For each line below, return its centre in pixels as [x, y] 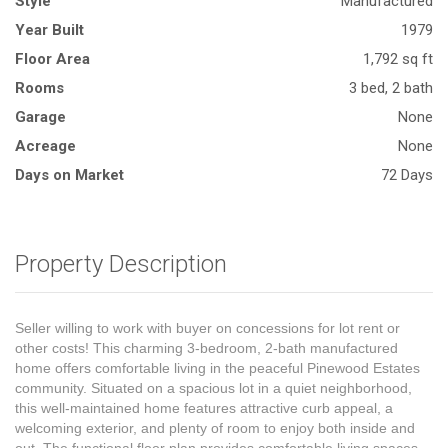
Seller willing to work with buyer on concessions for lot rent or [207, 328]
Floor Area [52, 59]
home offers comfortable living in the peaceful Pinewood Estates [217, 368]
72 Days [407, 175]
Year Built [49, 30]
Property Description [121, 264]
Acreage [45, 146]
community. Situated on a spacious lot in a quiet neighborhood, [213, 388]
